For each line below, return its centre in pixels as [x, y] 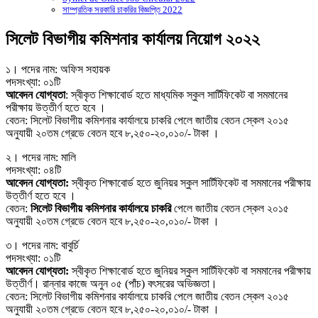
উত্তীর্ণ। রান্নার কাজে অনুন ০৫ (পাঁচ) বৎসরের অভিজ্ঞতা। [111, 283]
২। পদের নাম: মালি [41, 157]
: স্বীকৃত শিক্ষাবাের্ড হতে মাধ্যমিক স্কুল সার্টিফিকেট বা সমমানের [176, 94]
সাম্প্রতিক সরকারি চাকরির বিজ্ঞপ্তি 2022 [122, 10]
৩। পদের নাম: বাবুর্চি [42, 245]
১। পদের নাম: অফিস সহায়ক [58, 69]
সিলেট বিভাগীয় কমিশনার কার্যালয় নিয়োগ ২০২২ [133, 39]
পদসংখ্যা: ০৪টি [33, 170]
